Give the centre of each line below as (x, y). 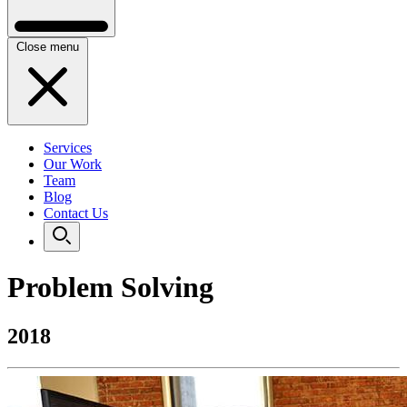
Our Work (73, 164)
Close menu (48, 46)
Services (68, 147)
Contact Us (76, 213)
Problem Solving (110, 288)
